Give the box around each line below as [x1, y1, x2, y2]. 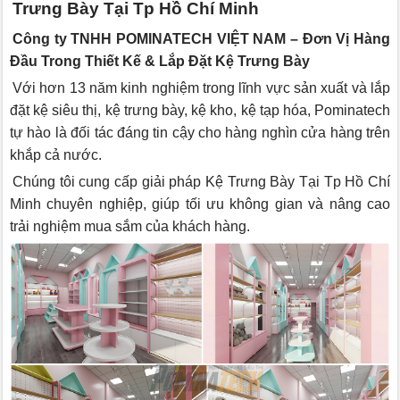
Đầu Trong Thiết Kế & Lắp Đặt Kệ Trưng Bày [10, 54, 310, 70]
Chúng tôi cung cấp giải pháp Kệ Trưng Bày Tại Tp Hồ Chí [12, 173, 390, 189]
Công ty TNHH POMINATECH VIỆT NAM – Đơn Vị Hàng [12, 31, 390, 47]
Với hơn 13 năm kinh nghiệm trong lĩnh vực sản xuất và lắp [12, 80, 390, 96]
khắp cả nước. [10, 147, 102, 163]
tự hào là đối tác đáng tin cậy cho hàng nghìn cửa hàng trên [10, 125, 390, 141]
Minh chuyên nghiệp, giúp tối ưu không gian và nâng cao [10, 196, 390, 212]
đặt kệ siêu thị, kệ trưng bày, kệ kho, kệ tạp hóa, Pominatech [10, 103, 390, 119]
